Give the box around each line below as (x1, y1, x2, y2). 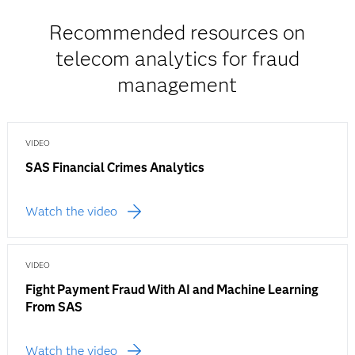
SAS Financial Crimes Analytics (25, 160, 204, 176)
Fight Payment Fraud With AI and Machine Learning (25, 282, 319, 298)
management (117, 72, 238, 98)
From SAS (25, 300, 82, 315)
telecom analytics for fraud (55, 46, 300, 72)
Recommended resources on (49, 20, 306, 46)
